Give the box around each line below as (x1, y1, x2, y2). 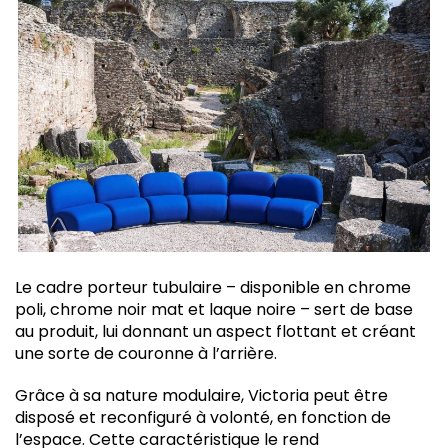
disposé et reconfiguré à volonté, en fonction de (15, 405, 391, 429)
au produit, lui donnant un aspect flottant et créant (15, 319, 416, 343)
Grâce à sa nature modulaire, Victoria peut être (15, 383, 388, 407)
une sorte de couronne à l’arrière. (15, 341, 277, 365)
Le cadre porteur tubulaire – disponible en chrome (15, 275, 411, 299)
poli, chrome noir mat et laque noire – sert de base (15, 297, 413, 321)
